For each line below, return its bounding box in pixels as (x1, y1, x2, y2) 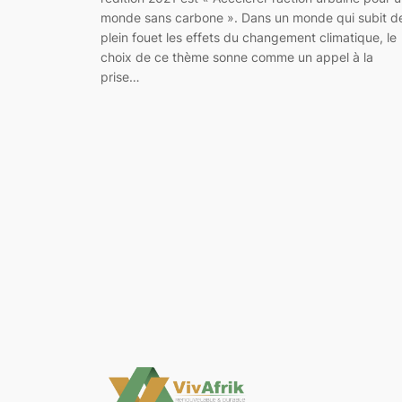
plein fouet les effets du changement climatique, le (100, 30, 397, 46)
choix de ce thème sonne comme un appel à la (100, 49, 373, 66)
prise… (100, 69, 140, 85)
